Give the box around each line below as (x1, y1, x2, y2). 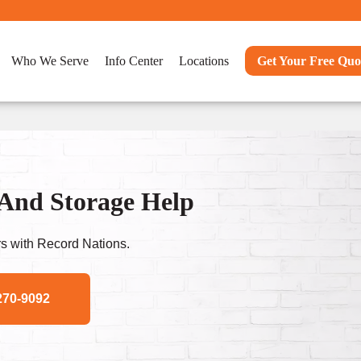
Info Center (105, 54, 163, 68)
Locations (179, 54, 229, 68)
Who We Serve (11, 54, 89, 68)
